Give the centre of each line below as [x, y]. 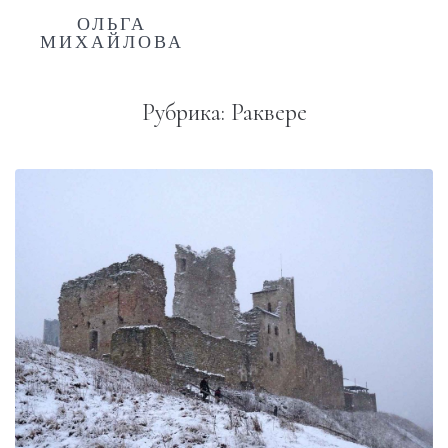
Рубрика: [186, 112]
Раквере [268, 112]
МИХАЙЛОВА [112, 42]
